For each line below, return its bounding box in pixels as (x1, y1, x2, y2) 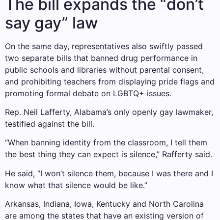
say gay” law (5, 13, 98, 32)
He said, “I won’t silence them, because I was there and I (5, 168, 213, 178)
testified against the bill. (5, 119, 94, 129)
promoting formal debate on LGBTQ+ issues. (5, 88, 171, 98)
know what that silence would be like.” (5, 180, 147, 190)
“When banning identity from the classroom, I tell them (5, 137, 207, 148)
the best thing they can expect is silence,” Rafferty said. (5, 149, 212, 160)
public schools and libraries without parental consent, (5, 64, 204, 75)
